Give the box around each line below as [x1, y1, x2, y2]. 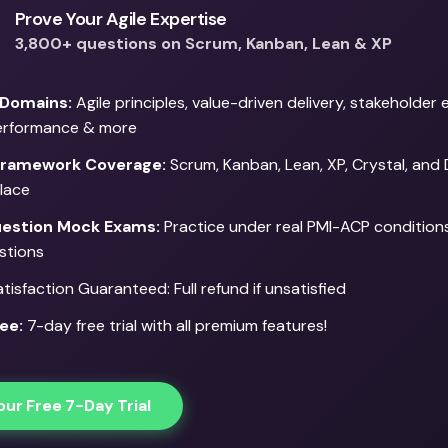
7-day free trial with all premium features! [23, 315, 327, 337]
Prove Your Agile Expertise [14, 7, 227, 32]
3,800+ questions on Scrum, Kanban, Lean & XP [14, 33, 392, 55]
